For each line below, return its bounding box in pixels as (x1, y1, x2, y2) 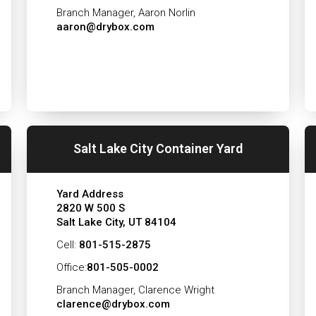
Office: (56, 260, 87, 274)
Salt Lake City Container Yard (73, 141, 243, 157)
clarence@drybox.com (56, 297, 170, 310)
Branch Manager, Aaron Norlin (56, 6, 195, 19)
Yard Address (56, 187, 123, 200)
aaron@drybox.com (56, 20, 154, 33)
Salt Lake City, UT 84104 (56, 215, 176, 229)
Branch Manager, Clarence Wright (56, 283, 214, 296)
